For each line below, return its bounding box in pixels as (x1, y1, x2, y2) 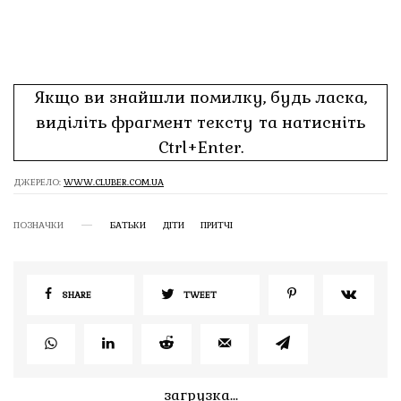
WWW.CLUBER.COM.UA (64, 175, 164, 188)
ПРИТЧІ (200, 218, 233, 231)
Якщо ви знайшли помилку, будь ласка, (33, 86, 368, 107)
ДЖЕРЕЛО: (13, 175, 64, 188)
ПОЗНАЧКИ (13, 218, 64, 231)
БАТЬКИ (110, 218, 146, 231)
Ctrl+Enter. (158, 136, 243, 158)
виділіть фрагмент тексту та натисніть (36, 111, 365, 132)
